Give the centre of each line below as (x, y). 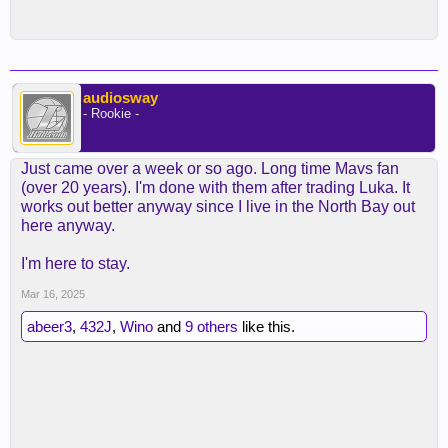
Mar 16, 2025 (53, 294)
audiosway (120, 97)
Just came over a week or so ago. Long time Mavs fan (210, 168)
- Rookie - (111, 113)
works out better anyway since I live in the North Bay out (218, 206)
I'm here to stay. (75, 263)
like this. (266, 326)
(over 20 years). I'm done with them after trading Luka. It (215, 187)
